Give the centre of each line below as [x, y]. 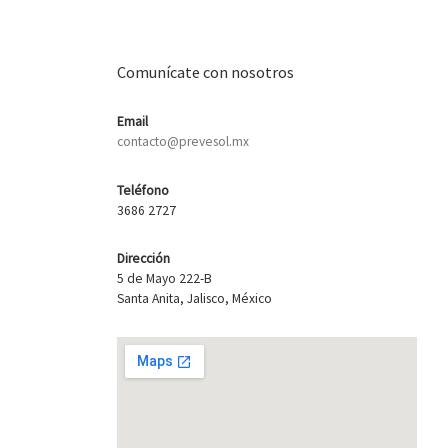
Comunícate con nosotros [205, 71]
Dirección [143, 259]
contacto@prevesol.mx [183, 142]
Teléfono [143, 190]
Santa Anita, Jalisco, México [194, 299]
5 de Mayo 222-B [164, 279]
